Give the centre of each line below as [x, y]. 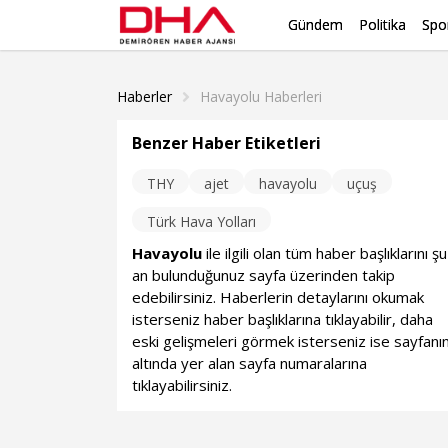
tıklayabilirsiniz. [182, 385]
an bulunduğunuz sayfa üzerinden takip [264, 275]
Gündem [315, 24]
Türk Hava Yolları [202, 221]
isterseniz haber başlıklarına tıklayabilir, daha [283, 319]
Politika [382, 24]
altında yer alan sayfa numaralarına [250, 363]
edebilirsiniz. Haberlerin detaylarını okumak [278, 297]
